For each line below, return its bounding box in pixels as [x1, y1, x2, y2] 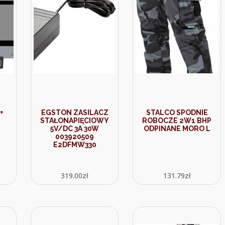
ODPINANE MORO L [143, 125, 210, 133]
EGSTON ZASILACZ [41, 108, 108, 117]
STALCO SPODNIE [146, 108, 208, 117]
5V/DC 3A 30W [50, 125, 99, 133]
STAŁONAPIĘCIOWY [40, 117, 109, 125]
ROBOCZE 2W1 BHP [142, 117, 212, 125]
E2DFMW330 [53, 141, 96, 149]
